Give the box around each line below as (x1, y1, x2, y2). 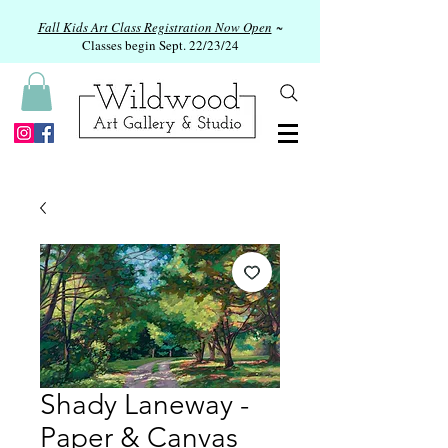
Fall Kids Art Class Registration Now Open (37, 18, 272, 36)
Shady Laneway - (40, 388, 249, 422)
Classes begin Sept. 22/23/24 (81, 36, 239, 54)
